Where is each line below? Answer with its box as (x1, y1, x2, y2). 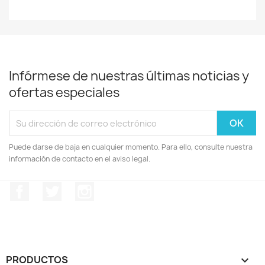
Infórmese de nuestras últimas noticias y (9, 67, 249, 85)
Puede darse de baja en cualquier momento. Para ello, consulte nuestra (9, 142, 253, 152)
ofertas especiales (9, 84, 119, 101)
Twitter (61, 182, 94, 195)
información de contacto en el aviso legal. (9, 154, 150, 164)
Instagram (93, 182, 141, 195)
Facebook (29, 182, 73, 195)
